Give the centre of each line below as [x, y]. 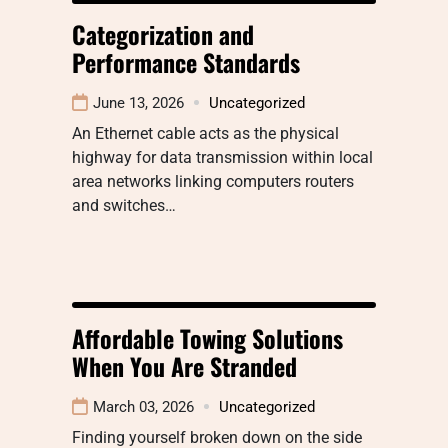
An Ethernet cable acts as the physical [205, 133]
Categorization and [163, 33]
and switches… [124, 205]
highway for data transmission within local [222, 157]
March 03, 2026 [143, 406]
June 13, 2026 [138, 102]
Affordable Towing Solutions [207, 337]
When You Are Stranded [184, 365]
